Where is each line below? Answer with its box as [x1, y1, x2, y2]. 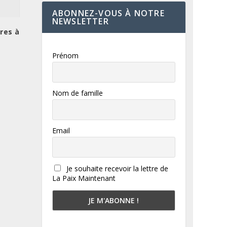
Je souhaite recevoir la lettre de [64, 163, 168, 173]
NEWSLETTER [52, 15, 109, 27]
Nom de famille [52, 88, 103, 98]
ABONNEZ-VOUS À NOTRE [52, 7, 165, 19]
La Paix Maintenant [52, 173, 116, 183]
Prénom [52, 50, 79, 60]
